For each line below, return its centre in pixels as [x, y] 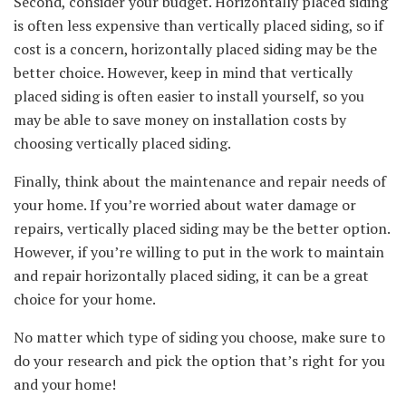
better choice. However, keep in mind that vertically [183, 72]
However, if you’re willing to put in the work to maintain [199, 251]
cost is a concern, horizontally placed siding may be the [195, 48]
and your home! [65, 384]
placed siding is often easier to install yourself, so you [189, 96]
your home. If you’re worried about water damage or [185, 204]
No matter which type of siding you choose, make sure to [199, 337]
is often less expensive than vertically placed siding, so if [198, 25]
